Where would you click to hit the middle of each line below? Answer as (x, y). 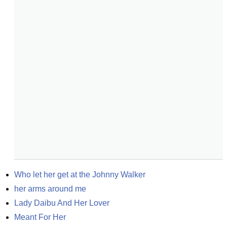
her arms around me (50, 189)
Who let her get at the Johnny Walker (80, 175)
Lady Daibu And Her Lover (62, 203)
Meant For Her (40, 217)
